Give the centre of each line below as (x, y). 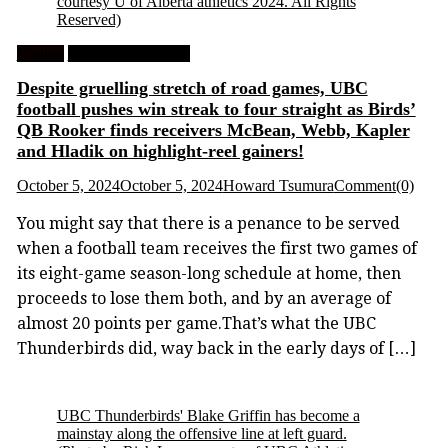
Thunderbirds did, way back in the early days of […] (216, 348)
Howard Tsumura (278, 185)
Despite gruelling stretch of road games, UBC (192, 87)
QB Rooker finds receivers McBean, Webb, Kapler (213, 129)
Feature (40, 53)
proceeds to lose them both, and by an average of (203, 298)
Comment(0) (373, 185)
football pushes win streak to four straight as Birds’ (216, 108)
